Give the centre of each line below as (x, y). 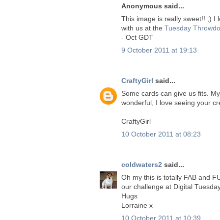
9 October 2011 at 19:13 (159, 50)
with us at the (143, 28)
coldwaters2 (142, 164)
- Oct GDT (137, 37)
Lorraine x (137, 205)
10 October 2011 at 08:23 (161, 134)
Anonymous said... (153, 6)
